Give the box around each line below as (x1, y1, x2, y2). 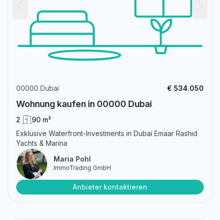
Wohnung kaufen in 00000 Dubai (16, 99, 152, 110)
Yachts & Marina (16, 139, 67, 148)
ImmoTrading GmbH (54, 164, 111, 172)
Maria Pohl (54, 155, 91, 164)
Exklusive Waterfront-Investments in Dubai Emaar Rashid (16, 129, 197, 138)
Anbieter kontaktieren (73, 183, 147, 192)
